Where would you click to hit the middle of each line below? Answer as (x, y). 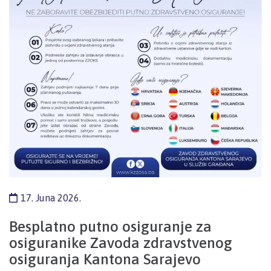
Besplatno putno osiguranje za (110, 227)
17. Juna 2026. (51, 198)
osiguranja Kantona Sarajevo (105, 259)
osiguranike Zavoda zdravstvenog (121, 243)
